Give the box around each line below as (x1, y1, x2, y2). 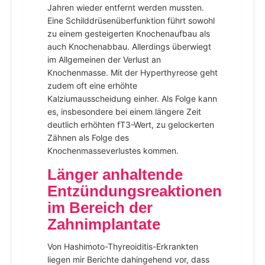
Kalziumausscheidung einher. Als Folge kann (47, 93, 217, 104)
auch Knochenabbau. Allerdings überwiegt (47, 41, 211, 51)
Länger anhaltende (47, 166, 183, 183)
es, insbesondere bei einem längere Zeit (47, 106, 201, 117)
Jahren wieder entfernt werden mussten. (47, 2, 204, 12)
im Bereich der (47, 199, 153, 216)
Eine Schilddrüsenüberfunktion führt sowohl (47, 15, 215, 25)
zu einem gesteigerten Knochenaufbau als (47, 28, 210, 38)
